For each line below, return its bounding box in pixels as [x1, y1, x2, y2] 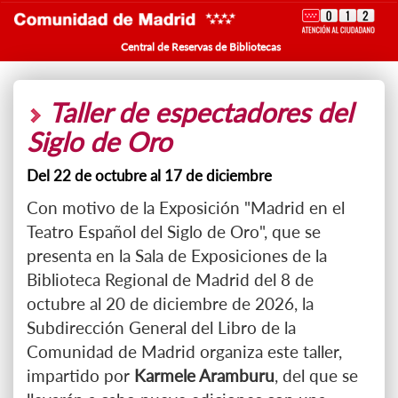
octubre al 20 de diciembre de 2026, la [27, 293, 314, 314]
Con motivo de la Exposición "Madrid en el [27, 197, 345, 218]
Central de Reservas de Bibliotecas [117, 40, 281, 53]
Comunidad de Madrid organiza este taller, [27, 341, 342, 362]
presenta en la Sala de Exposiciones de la [27, 245, 327, 266]
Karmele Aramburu [134, 365, 275, 386]
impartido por [27, 365, 134, 386]
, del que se [275, 365, 358, 386]
